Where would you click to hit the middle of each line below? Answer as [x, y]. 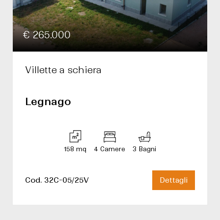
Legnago [48, 102]
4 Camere [110, 149]
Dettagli [174, 180]
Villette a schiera [63, 70]
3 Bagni [144, 149]
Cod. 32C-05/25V [57, 180]
